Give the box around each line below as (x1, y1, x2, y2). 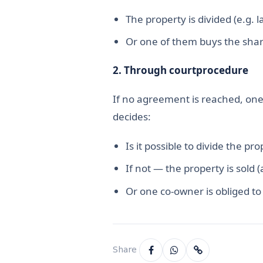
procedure (196, 63, 248, 77)
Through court (124, 63, 196, 77)
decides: (113, 110, 151, 124)
